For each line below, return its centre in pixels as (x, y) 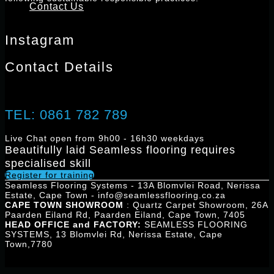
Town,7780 (29, 244)
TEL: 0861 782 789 (66, 114)
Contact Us (57, 6)
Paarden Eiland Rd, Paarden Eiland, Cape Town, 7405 (125, 215)
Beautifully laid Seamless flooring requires (120, 150)
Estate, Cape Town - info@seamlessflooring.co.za (115, 195)
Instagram (40, 40)
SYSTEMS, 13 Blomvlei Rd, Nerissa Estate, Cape (114, 235)
